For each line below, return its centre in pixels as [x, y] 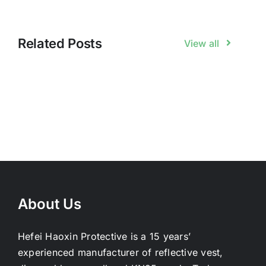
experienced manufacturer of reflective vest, [121, 253]
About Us [50, 204]
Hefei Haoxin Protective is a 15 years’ [104, 237]
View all [202, 44]
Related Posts [60, 44]
